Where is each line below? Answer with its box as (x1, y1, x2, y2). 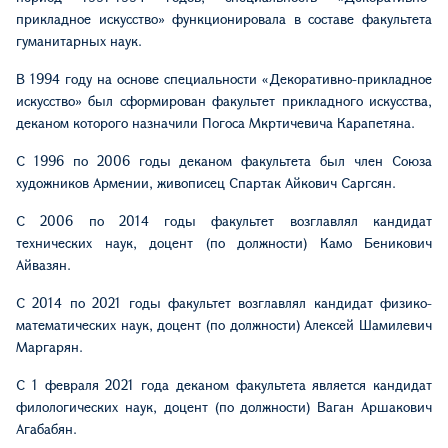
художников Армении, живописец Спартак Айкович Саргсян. (16, 172, 396, 192)
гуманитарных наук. (16, 30, 142, 50)
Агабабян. (16, 418, 77, 438)
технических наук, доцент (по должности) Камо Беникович (16, 232, 432, 252)
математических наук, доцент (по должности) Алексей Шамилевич (16, 314, 432, 334)
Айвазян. (16, 254, 71, 274)
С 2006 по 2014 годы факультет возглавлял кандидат (16, 210, 432, 230)
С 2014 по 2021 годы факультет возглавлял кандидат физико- (16, 292, 432, 312)
